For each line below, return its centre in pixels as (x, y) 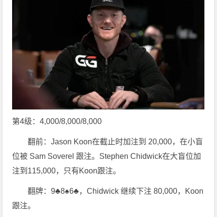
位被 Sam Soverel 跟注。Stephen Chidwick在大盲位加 (107, 156)
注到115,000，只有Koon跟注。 (67, 171)
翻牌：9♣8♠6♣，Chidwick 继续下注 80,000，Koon (116, 191)
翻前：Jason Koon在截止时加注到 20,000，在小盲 (116, 142)
